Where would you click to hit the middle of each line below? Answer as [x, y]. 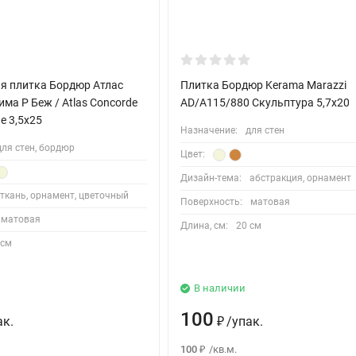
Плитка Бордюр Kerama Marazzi [264, 85]
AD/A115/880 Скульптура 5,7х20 [265, 103]
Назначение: [209, 131]
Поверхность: [212, 202]
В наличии [220, 288]
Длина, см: [205, 226]
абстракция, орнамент [301, 178]
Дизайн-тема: [211, 178]
